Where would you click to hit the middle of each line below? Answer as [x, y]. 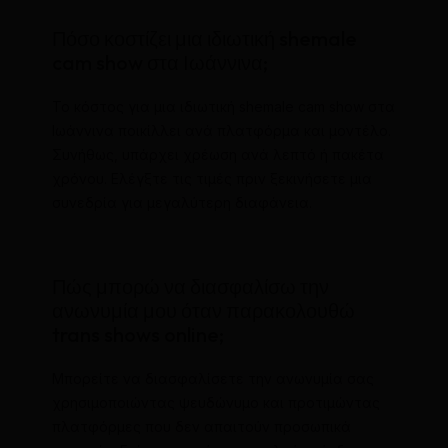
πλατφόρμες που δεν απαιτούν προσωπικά [201, 426]
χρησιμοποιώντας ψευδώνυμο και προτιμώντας [215, 402]
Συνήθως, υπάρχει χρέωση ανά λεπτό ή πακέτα [217, 154]
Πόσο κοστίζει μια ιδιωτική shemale [204, 38]
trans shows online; [137, 334]
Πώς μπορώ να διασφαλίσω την [190, 286]
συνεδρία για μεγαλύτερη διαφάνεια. [181, 202]
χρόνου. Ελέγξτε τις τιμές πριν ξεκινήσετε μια [211, 178]
